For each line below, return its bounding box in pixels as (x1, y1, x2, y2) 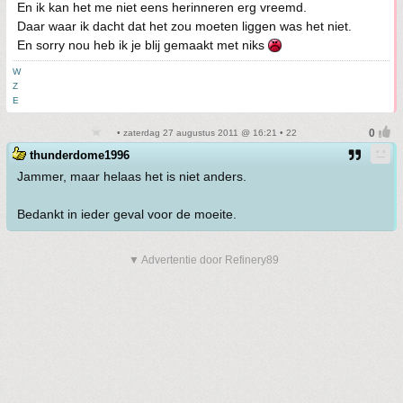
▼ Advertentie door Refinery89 (129, 254, 279, 266)
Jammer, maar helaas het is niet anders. (17, 169, 246, 184)
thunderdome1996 (30, 148, 130, 162)
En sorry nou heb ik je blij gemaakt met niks (17, 38, 268, 52)
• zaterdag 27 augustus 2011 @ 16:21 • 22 (113, 128, 297, 138)
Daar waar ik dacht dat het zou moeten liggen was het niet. (17, 19, 352, 33)
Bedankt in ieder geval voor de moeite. (17, 207, 237, 221)
